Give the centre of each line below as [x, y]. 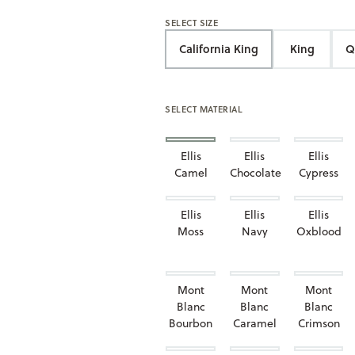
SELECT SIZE [192, 23]
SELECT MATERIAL [204, 109]
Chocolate [256, 173]
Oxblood [319, 231]
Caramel [254, 323]
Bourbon [191, 323]
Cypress [319, 173]
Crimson [319, 323]
